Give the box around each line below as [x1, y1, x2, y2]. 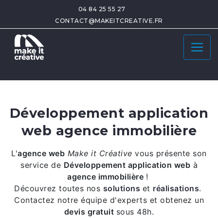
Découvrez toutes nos [14, 183, 103, 193]
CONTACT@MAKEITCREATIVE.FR [55, 17, 163, 24]
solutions [103, 183, 140, 193]
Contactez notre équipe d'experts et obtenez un [14, 195, 204, 205]
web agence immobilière [21, 123, 197, 139]
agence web [18, 148, 65, 158]
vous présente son [135, 148, 207, 158]
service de [20, 160, 64, 170]
